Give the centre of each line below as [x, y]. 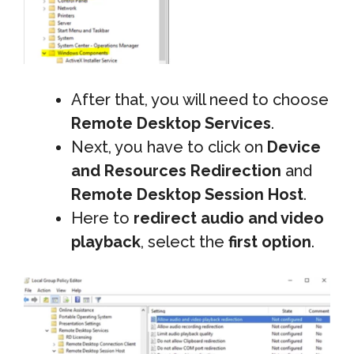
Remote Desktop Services [171, 123]
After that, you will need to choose [200, 99]
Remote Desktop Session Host [187, 194]
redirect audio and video [229, 218]
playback [106, 241]
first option [270, 241]
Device [294, 147]
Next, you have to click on [169, 147]
